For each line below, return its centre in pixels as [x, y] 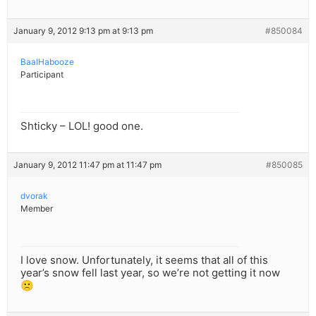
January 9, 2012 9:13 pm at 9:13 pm [83, 31]
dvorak [34, 196]
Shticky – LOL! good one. [82, 126]
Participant [42, 75]
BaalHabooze [47, 62]
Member [37, 209]
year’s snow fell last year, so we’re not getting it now [150, 273]
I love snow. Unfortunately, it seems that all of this [144, 260]
